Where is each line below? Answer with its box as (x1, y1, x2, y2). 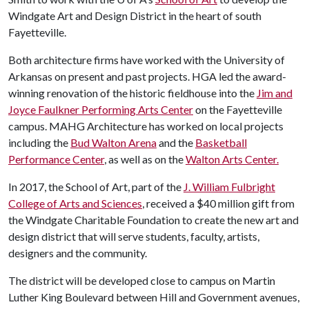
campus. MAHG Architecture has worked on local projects (8, 119, 283, 132)
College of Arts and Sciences (8, 197, 142, 210)
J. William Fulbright (183, 180, 275, 193)
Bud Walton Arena (70, 136, 157, 149)
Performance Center (8, 152, 104, 166)
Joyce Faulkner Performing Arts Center (8, 103, 193, 116)
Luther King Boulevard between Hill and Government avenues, (8, 290, 299, 303)
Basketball (195, 136, 247, 149)
